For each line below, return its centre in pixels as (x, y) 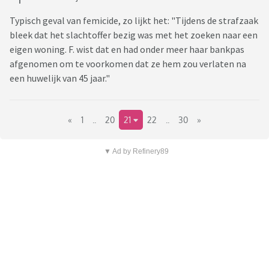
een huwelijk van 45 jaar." (60, 78)
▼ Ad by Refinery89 (136, 152)
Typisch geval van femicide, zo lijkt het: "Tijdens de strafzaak (134, 21)
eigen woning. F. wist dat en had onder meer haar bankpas (127, 50)
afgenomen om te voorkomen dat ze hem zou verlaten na (128, 64)
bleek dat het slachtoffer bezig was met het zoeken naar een (134, 35)
